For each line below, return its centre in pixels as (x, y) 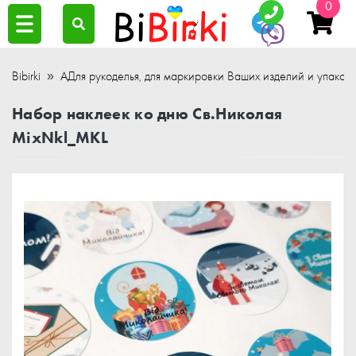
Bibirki (26, 76)
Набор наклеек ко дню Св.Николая (147, 114)
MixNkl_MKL (60, 137)
